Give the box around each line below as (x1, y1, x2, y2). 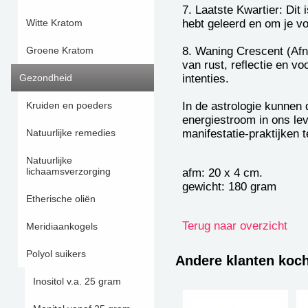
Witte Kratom (26, 17, 82, 28)
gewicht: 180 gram (182, 179, 276, 193)
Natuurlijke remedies (26, 127, 115, 138)
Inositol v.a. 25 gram (33, 276, 121, 287)
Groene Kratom (26, 45, 93, 56)
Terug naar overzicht (182, 219, 287, 232)
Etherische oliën (26, 193, 96, 204)
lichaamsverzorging (26, 166, 111, 177)
